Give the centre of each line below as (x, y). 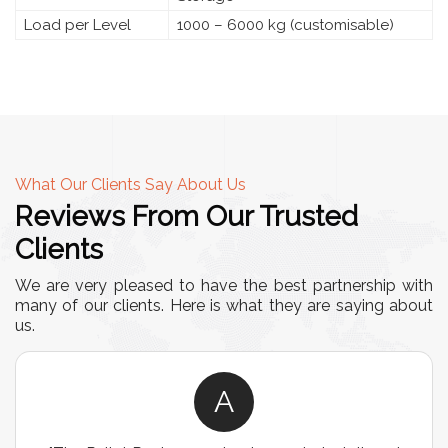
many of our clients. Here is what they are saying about (224, 305)
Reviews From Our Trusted (186, 216)
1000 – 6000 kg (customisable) (285, 24)
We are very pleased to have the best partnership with (224, 285)
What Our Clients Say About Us (130, 184)
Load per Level (77, 24)
